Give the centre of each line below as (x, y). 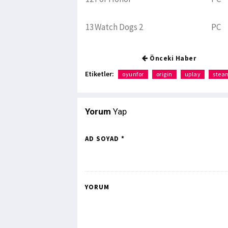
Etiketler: (99, 74)
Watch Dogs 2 (119, 27)
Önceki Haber (172, 59)
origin (164, 74)
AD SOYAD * (105, 139)
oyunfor (133, 74)
